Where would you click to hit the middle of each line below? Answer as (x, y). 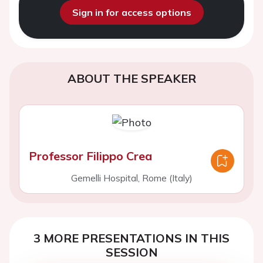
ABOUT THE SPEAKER (131, 78)
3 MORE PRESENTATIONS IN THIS (131, 238)
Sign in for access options (131, 12)
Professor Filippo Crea (90, 156)
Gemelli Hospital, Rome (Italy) (131, 178)
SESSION (131, 252)
